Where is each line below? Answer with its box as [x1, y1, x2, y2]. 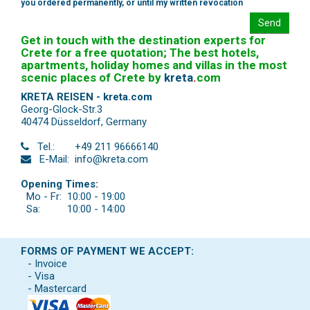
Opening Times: [21, 178, 98, 191]
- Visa [28, 270, 55, 283]
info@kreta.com [75, 153, 148, 166]
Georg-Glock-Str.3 [21, 103, 102, 116]
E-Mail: [31, 153, 75, 166]
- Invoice [28, 257, 67, 271]
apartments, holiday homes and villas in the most [21, 58, 287, 73]
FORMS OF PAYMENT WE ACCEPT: [21, 245, 194, 258]
